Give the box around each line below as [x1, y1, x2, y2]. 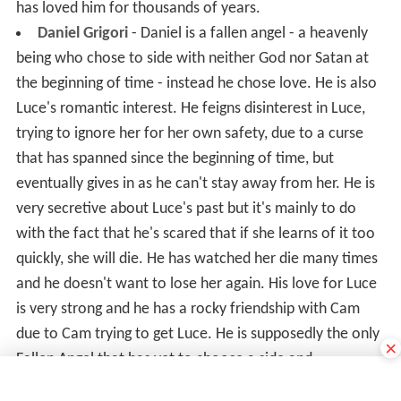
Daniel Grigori [37, 24, 128, 42]
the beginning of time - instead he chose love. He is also [15, 74, 377, 92]
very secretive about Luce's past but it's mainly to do [15, 200, 356, 218]
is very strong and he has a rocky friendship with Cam [15, 300, 360, 318]
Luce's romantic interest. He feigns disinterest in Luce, [15, 99, 365, 117]
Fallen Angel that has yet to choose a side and [15, 350, 312, 368]
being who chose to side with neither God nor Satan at [15, 49, 369, 67]
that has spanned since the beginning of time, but [15, 149, 334, 167]
